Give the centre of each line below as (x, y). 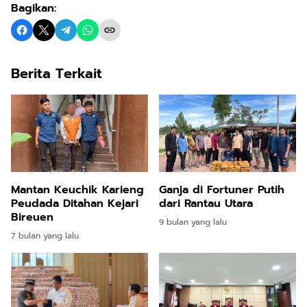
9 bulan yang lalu (193, 222)
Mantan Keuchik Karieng (77, 189)
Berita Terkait (57, 73)
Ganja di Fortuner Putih (222, 189)
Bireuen (32, 217)
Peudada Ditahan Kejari (75, 203)
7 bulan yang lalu (45, 235)
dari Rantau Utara (206, 203)
